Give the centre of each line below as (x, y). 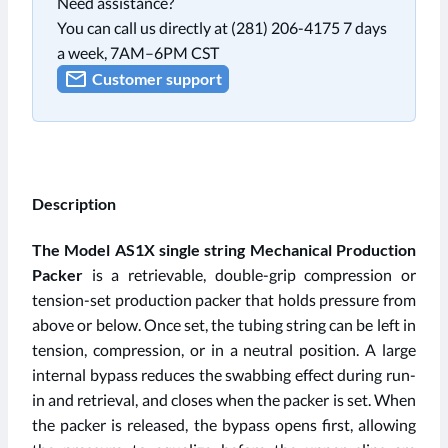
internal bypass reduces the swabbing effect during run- (224, 375)
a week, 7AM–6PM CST (138, 52)
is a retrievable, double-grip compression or (249, 275)
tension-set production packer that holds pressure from (224, 300)
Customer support (157, 78)
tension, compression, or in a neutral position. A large (224, 350)
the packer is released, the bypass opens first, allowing (224, 425)
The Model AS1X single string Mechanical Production (224, 250)
